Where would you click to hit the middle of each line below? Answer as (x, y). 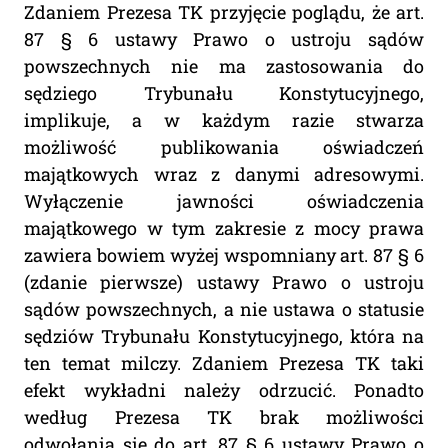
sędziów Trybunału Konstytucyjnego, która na (224, 336)
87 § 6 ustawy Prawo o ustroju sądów (224, 39)
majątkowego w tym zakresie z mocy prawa (224, 228)
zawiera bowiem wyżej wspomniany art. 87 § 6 (224, 255)
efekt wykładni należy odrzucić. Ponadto (224, 390)
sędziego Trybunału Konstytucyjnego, (224, 93)
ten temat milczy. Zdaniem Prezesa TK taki (224, 363)
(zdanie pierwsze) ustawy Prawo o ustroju (224, 282)
